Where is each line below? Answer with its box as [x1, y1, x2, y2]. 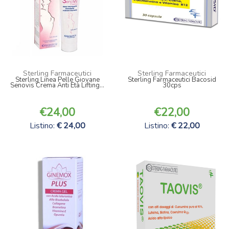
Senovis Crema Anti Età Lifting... [10, 80, 104, 90]
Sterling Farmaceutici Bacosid [127, 75, 216, 84]
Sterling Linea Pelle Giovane [15, 75, 100, 84]
